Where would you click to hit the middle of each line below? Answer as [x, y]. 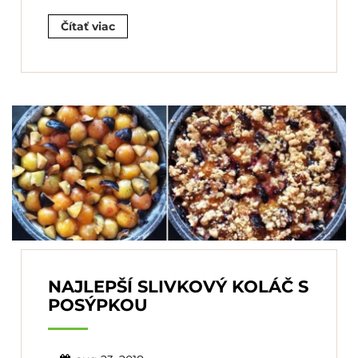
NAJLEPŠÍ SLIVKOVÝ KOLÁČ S [178, 286]
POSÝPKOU [98, 304]
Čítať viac [88, 27]
